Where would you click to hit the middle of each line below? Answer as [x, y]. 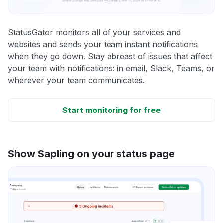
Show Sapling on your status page [91, 154]
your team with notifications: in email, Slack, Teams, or [111, 68]
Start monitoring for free [111, 110]
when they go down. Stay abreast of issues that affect [110, 56]
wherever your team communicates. [76, 80]
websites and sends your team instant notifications [103, 44]
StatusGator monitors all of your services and [94, 32]
